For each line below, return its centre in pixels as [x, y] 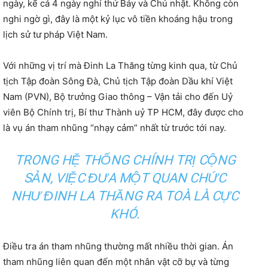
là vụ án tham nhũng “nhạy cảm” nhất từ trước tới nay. [115, 128]
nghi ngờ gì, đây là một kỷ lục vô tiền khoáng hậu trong [118, 19]
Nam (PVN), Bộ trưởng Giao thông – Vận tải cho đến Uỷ [118, 97]
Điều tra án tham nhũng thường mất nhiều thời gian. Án [118, 246]
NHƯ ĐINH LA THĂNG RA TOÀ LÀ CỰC [125, 196]
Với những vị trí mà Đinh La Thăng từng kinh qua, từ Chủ [120, 66]
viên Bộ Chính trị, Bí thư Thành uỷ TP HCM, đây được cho [123, 112]
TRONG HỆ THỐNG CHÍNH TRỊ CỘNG [125, 160]
